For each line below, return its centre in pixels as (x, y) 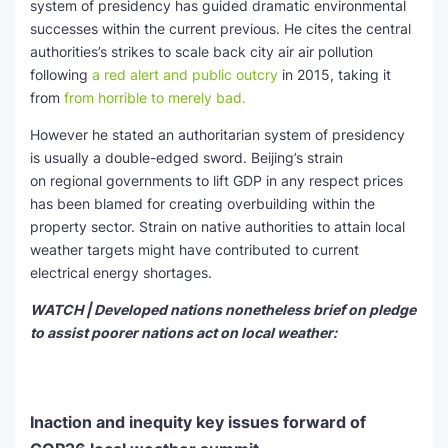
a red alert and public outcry (185, 74)
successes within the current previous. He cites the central (220, 28)
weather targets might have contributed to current (194, 249)
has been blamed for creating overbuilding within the (202, 203)
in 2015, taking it (334, 74)
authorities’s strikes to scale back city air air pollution (201, 51)
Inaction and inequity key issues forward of (198, 422)
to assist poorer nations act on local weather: (183, 332)
